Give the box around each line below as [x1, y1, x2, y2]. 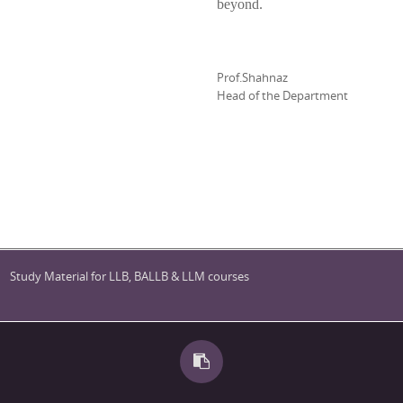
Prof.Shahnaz [217, 69, 289, 85]
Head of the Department [217, 87, 349, 103]
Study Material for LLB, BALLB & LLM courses [10, 268, 250, 284]
